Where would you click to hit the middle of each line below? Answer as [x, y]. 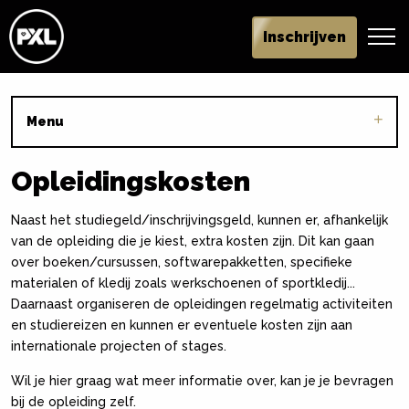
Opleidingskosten [131, 181]
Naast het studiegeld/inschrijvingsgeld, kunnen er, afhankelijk [199, 220]
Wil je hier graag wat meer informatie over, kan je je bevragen [202, 381]
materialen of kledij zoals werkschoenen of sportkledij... [183, 283]
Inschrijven [304, 37]
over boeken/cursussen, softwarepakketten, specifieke [182, 262]
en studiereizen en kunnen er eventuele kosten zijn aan [182, 325]
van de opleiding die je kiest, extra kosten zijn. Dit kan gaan [193, 241]
